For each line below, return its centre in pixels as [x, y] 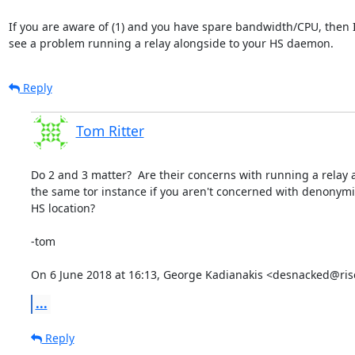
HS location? [63, 208]
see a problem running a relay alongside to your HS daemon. [171, 43]
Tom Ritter [110, 130]
